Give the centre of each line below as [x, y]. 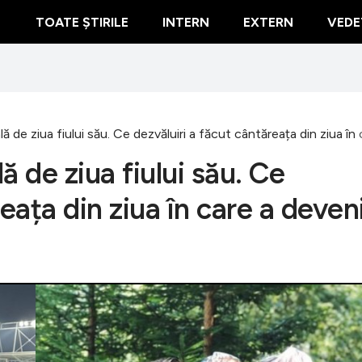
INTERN [186, 22]
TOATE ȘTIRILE [82, 22]
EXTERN [268, 22]
